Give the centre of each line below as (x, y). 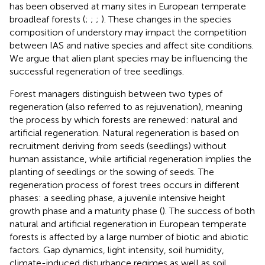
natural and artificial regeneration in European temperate (128, 224)
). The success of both (209, 211)
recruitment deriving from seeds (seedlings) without (118, 146)
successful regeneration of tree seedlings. (97, 71)
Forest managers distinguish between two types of (116, 93)
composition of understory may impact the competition (128, 32)
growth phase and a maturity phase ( (86, 211)
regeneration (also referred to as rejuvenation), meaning (126, 106)
